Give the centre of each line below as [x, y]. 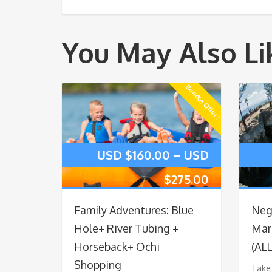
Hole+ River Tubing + [126, 229]
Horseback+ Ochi [117, 247]
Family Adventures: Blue [134, 210]
